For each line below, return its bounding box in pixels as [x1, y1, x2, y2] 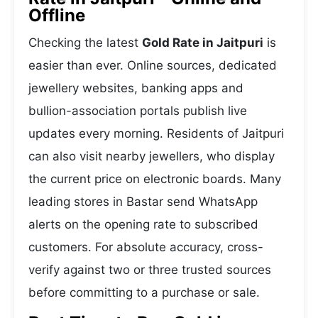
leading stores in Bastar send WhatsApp [28, 194, 258, 209]
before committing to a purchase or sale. [28, 285, 260, 300]
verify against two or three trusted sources [28, 263, 271, 277]
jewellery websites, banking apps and [28, 81, 243, 95]
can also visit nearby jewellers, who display [28, 149, 275, 163]
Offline [28, 5, 85, 26]
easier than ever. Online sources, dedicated [28, 58, 277, 72]
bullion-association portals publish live [28, 104, 247, 118]
